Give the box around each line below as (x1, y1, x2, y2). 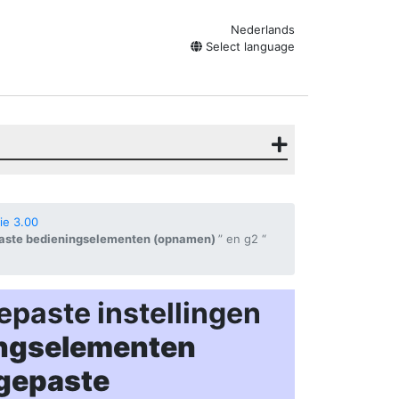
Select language (202, 39, 295, 53)
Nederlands (231, 22, 295, 37)
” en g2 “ (218, 232, 266, 246)
